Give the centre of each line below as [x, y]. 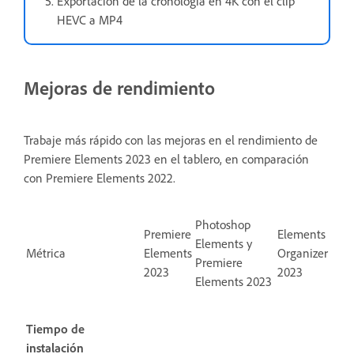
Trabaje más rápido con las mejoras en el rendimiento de [171, 139]
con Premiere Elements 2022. [100, 177]
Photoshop [223, 224]
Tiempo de [55, 328]
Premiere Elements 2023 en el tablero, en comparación [166, 158]
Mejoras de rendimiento [119, 87]
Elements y [224, 243]
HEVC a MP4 [90, 19]
